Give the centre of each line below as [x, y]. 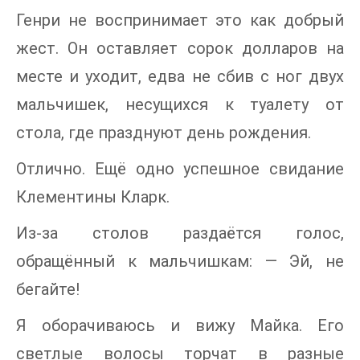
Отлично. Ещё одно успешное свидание [180, 169]
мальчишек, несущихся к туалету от [180, 105]
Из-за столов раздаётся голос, [180, 233]
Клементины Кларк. [93, 197]
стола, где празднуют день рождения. [164, 133]
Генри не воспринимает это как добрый [180, 20]
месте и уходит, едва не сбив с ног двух [180, 77]
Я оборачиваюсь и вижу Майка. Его [180, 326]
